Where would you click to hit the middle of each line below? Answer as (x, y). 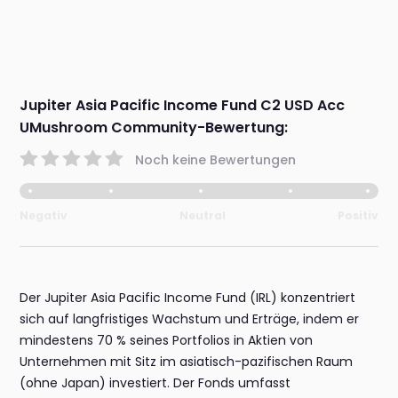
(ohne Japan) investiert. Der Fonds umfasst (155, 383)
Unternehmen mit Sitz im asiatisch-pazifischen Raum (187, 362)
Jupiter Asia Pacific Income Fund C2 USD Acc (183, 106)
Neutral (203, 216)
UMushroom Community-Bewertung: (154, 128)
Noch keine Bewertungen (216, 159)
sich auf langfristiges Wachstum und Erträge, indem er (190, 319)
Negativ (44, 216)
